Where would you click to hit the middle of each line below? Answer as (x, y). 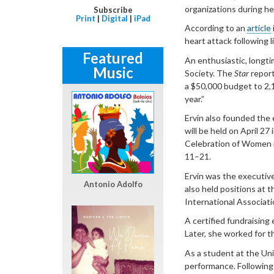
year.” (194, 98)
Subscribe (113, 9)
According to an (216, 28)
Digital (114, 18)
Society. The (209, 73)
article (259, 28)
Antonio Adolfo (113, 184)
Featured (113, 57)
